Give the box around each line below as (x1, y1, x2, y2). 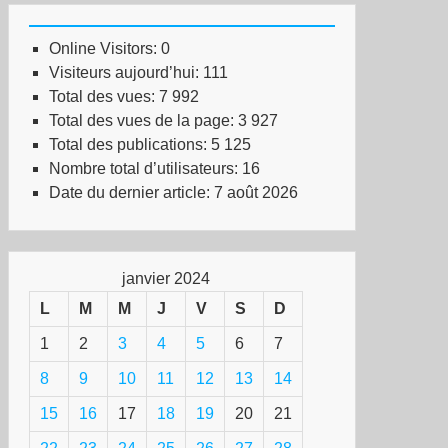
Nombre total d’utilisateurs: (49, 160, 242, 177)
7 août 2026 (214, 184, 298, 201)
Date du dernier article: (49, 184, 214, 201)
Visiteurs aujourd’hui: (49, 64, 203, 81)
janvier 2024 (122, 270, 210, 287)
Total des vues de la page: (49, 112, 238, 129)
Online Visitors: (49, 40, 161, 57)
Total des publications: (49, 136, 211, 153)
